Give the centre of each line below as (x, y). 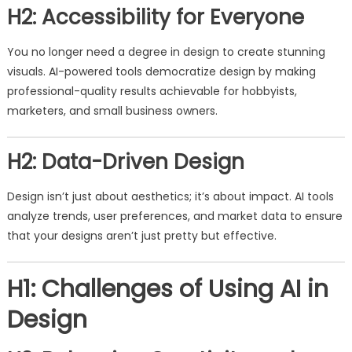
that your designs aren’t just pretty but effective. (141, 236)
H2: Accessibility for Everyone (155, 17)
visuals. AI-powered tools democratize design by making (161, 71)
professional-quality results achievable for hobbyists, (152, 91)
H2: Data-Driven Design (125, 162)
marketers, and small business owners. (112, 111)
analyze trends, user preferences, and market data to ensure (174, 216)
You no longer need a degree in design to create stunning (166, 52)
